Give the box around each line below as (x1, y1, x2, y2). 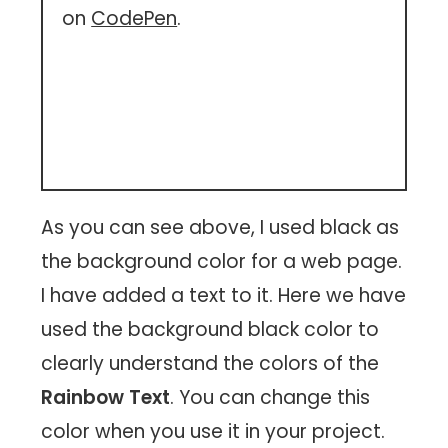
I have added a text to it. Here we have (41, 281, 407, 309)
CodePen (91, 4, 178, 32)
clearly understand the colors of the (41, 349, 380, 377)
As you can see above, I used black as (41, 213, 400, 241)
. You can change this (170, 383, 371, 411)
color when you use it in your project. (41, 417, 386, 445)
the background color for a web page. (41, 247, 403, 275)
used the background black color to (41, 315, 380, 343)
